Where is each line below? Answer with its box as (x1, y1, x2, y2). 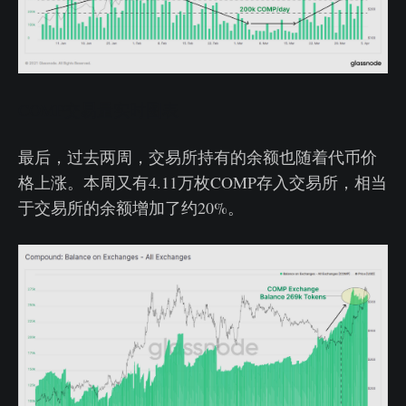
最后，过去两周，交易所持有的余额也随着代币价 (18, 146, 377, 169)
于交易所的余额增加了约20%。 (18, 197, 244, 219)
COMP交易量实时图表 (18, 99, 179, 121)
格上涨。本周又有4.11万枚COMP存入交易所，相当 (18, 171, 387, 194)
